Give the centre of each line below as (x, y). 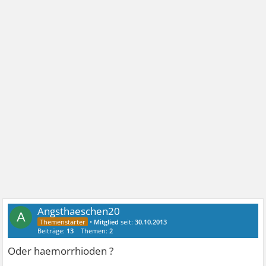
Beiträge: (52, 231)
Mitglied (107, 222)
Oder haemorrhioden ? (61, 251)
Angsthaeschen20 (79, 211)
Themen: (95, 231)
